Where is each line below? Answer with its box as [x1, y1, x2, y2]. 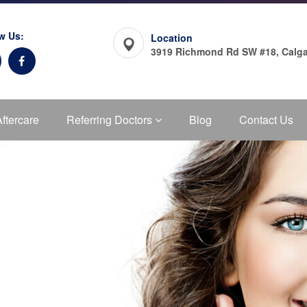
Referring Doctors [66, 112, 155, 127]
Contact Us [239, 112, 293, 127]
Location [151, 31, 193, 45]
